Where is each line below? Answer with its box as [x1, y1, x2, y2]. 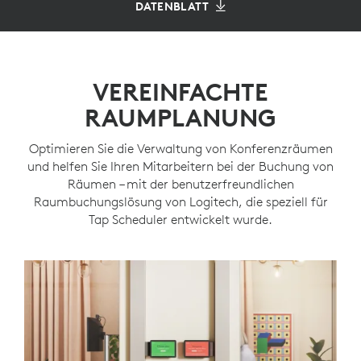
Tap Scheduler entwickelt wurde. [89, 211, 272, 227]
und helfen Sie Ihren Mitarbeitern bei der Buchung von [27, 158, 334, 174]
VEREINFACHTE [93, 77, 268, 107]
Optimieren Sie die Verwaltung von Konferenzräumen [28, 140, 333, 156]
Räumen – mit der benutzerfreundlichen [67, 176, 294, 192]
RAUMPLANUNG [85, 103, 276, 133]
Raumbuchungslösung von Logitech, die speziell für [33, 193, 328, 210]
